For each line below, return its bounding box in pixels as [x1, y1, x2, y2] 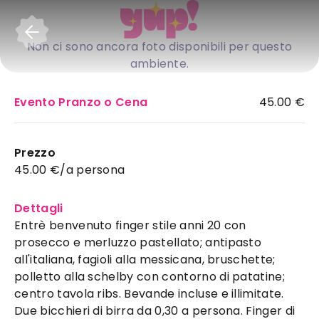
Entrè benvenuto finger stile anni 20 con [14, 217, 246, 234]
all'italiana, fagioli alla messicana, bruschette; [14, 251, 276, 268]
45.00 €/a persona [14, 162, 125, 178]
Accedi [253, 21, 291, 36]
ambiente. [130, 56, 189, 72]
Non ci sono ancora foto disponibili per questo [26, 38, 293, 55]
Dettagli [14, 200, 63, 216]
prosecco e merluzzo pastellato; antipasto [14, 234, 262, 251]
